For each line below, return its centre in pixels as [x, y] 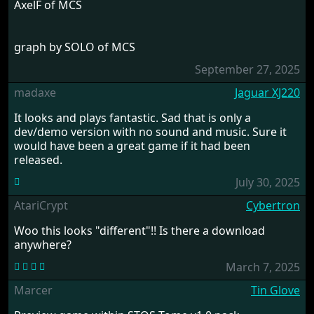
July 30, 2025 [268, 182]
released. [38, 159]
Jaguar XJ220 [267, 92]
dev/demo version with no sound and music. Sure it [150, 131]
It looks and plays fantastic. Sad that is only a [132, 117]
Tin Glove [275, 290]
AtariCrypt [41, 205]
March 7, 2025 [263, 267]
